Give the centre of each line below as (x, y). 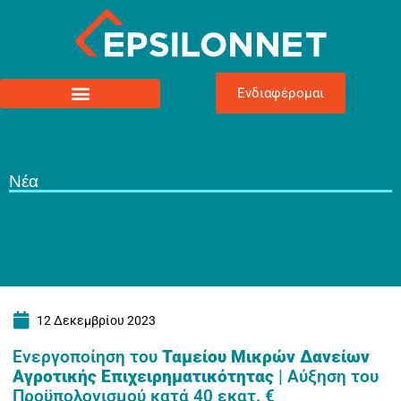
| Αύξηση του (326, 376)
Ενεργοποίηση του (87, 357)
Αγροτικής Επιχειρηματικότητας (143, 376)
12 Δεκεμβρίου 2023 (96, 320)
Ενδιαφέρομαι (281, 94)
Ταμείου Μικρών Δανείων (266, 357)
